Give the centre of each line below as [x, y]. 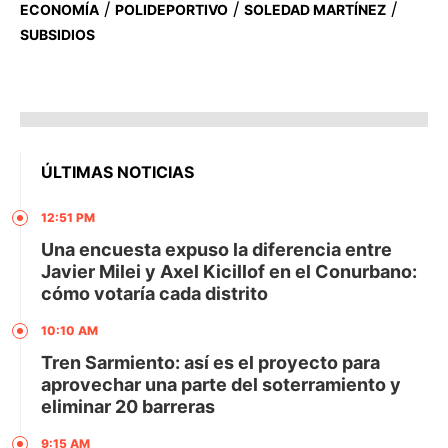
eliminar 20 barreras [128, 407]
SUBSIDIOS [57, 35]
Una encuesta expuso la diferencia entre [216, 250]
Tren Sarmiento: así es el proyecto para [210, 363]
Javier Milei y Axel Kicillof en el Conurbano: [229, 272]
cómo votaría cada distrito [154, 294]
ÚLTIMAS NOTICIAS [117, 172]
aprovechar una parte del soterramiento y [221, 385]
